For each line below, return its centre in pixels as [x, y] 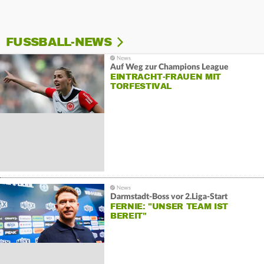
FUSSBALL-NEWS [59, 42]
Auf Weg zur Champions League [169, 67]
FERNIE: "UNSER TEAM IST [169, 206]
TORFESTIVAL [141, 86]
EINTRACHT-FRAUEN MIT [165, 77]
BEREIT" [128, 216]
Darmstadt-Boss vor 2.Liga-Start [169, 197]
